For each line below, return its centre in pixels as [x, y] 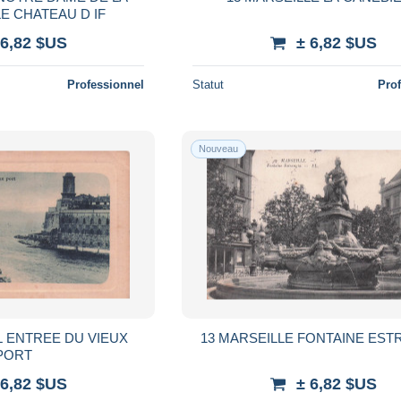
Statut [209, 84]
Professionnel [106, 84]
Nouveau [219, 148]
